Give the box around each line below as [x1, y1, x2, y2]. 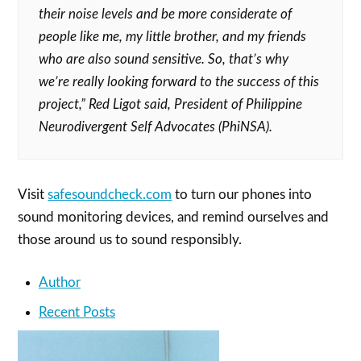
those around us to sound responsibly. [18, 232, 243, 247]
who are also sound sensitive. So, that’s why [39, 52, 289, 66]
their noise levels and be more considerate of [39, 6, 293, 21]
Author [38, 276, 81, 290]
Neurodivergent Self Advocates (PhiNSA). [39, 119, 273, 134]
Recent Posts [38, 305, 115, 319]
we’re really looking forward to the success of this [39, 74, 320, 89]
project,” [39, 97, 89, 111]
